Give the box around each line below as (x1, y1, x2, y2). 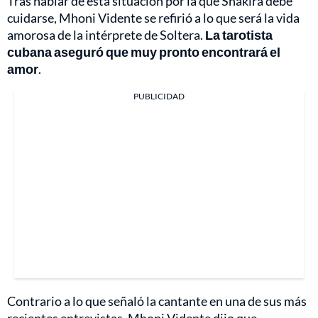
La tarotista (205, 27, 273, 43)
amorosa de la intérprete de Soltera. (7, 27, 205, 43)
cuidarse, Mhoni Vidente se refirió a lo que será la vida (7, 10, 300, 26)
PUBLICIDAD (133, 91, 185, 102)
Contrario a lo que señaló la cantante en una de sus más (7, 293, 307, 309)
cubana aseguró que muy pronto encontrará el (7, 44, 280, 60)
